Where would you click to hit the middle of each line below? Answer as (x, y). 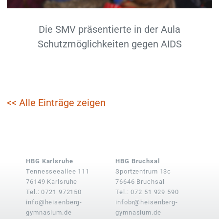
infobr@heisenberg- (147, 202)
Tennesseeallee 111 (58, 171)
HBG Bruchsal (138, 161)
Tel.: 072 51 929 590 (147, 192)
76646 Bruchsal (140, 181)
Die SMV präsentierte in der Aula (109, 29)
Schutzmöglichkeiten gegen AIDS (109, 44)
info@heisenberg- (54, 202)
